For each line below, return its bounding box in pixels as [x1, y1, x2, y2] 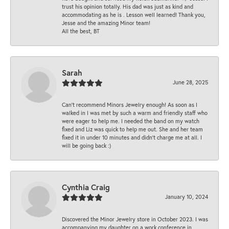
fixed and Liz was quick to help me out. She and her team [62, 125, 203, 133]
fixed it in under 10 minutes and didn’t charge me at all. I [62, 133, 202, 141]
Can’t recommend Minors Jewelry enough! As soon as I [62, 100, 197, 108]
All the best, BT [62, 27, 100, 35]
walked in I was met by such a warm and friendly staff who [62, 108, 208, 117]
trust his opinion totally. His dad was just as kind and [62, 2, 193, 10]
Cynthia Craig [62, 181, 110, 192]
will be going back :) [62, 141, 111, 149]
